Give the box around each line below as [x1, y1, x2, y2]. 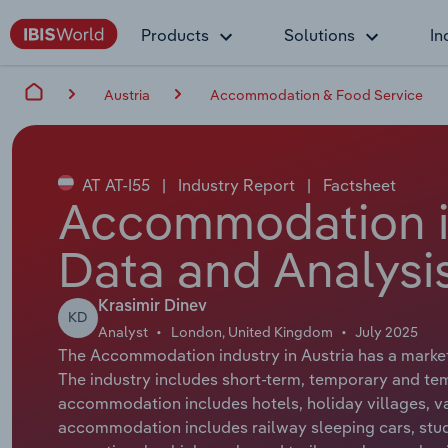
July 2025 [355, 322, 419, 341]
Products [141, 25, 209, 45]
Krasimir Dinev [97, 298, 207, 315]
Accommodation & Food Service [210, 85, 423, 104]
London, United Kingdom [170, 322, 333, 341]
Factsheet [318, 174, 396, 195]
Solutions [284, 25, 355, 45]
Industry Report [173, 174, 299, 195]
